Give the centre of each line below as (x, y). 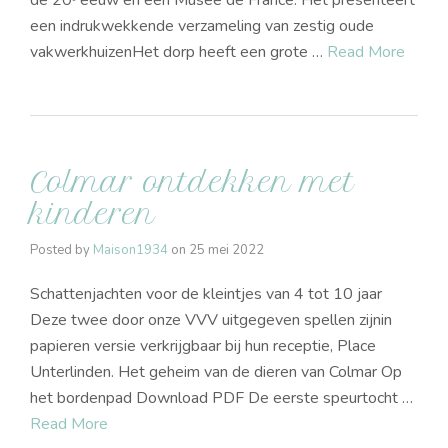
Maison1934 (130, 250)
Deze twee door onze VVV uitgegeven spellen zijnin (211, 320)
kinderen (92, 214)
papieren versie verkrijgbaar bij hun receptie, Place (203, 346)
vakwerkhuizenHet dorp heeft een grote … (178, 52)
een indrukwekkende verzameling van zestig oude (202, 26)
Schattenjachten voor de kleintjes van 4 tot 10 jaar (206, 294)
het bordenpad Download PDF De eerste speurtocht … (221, 398)
